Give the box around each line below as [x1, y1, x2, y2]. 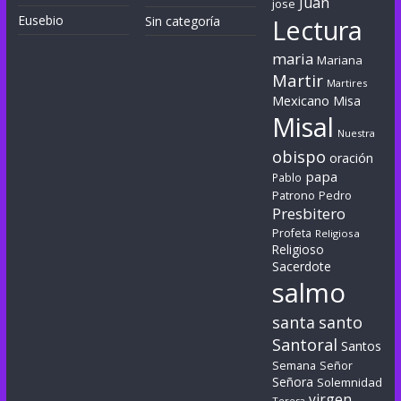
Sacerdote [272, 258, 332, 276]
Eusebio [17, 12, 64, 30]
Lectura [272, 13, 363, 48]
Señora [272, 373, 314, 391]
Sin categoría [145, 13, 221, 30]
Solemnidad [317, 374, 383, 391]
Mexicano [272, 91, 330, 110]
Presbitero [272, 203, 346, 225]
